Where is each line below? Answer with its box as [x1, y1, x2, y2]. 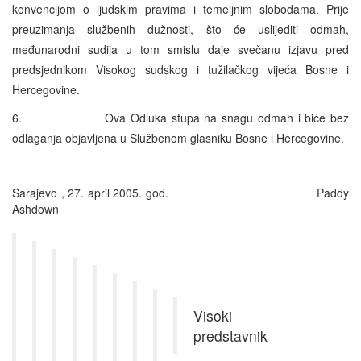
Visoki [193, 305, 232, 326]
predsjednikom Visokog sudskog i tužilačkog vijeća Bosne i [12, 60, 349, 77]
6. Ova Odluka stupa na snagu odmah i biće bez [12, 109, 349, 126]
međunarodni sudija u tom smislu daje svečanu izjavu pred [12, 40, 349, 57]
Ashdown [12, 200, 59, 217]
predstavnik [193, 325, 268, 346]
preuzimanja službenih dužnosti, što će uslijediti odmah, [12, 20, 349, 37]
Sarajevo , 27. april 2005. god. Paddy [12, 184, 349, 201]
